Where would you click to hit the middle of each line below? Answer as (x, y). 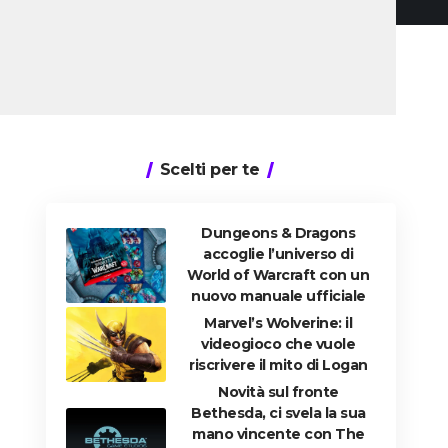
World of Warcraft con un (278, 275)
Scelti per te (209, 170)
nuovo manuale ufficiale (278, 296)
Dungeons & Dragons (278, 233)
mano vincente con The (278, 434)
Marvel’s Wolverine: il (278, 323)
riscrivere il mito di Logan (278, 365)
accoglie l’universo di (278, 254)
